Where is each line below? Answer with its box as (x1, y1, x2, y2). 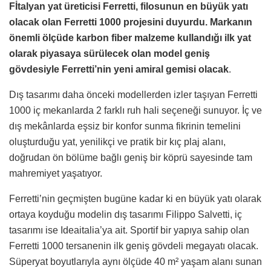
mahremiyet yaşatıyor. (9, 168, 102, 178)
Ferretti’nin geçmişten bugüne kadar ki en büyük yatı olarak (9, 193, 261, 204)
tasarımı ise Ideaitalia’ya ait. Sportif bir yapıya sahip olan (9, 224, 249, 235)
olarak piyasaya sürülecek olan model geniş (9, 48, 210, 59)
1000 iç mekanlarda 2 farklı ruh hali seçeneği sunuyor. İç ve (9, 105, 262, 116)
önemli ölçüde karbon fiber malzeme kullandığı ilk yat (9, 32, 251, 43)
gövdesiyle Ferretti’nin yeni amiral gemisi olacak (9, 64, 229, 74)
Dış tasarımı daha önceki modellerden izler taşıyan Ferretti (9, 89, 258, 100)
